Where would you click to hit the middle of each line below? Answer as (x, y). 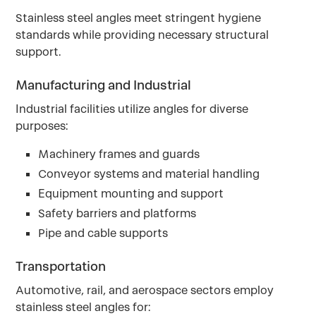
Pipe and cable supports (103, 233)
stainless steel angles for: (83, 307)
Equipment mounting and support (131, 194)
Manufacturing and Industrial (104, 85)
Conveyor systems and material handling (149, 174)
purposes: (42, 126)
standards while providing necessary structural (142, 35)
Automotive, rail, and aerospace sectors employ (145, 290)
